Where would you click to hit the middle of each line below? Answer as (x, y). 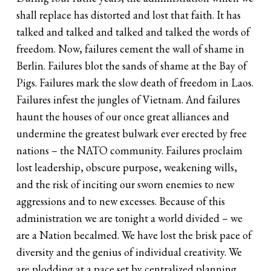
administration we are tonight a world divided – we (130, 218)
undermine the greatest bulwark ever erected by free (132, 133)
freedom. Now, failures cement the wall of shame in (131, 48)
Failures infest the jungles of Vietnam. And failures (129, 99)
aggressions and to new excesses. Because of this (121, 201)
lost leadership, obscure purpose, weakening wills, (127, 167)
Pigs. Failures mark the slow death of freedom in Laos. (135, 82)
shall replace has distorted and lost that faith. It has (129, 15)
